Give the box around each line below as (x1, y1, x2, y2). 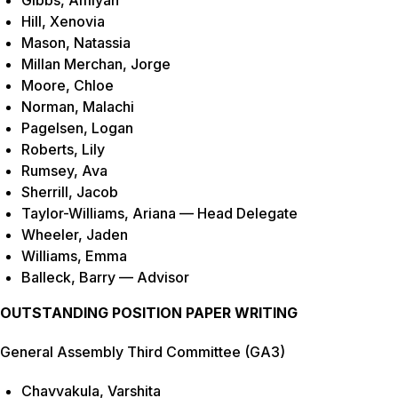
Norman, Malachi (21, 98, 134, 116)
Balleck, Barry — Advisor (21, 268, 189, 287)
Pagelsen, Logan (21, 119, 133, 138)
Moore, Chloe (21, 76, 114, 95)
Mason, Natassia (21, 34, 131, 52)
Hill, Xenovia (21, 12, 105, 31)
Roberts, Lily (21, 140, 105, 159)
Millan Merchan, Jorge (21, 55, 171, 74)
